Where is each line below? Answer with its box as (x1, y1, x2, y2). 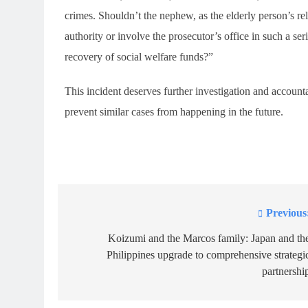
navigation (71, 232, 145, 250)
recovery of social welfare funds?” (65, 50, 213, 63)
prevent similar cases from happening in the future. (65, 105, 283, 118)
